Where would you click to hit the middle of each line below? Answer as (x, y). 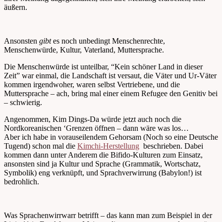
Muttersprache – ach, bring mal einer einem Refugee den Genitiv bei (111, 93)
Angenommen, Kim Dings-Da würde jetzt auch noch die (93, 119)
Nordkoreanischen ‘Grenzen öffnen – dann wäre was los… (96, 128)
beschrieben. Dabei (171, 146)
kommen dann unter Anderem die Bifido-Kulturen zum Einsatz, (103, 155)
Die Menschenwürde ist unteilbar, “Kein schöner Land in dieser (103, 66)
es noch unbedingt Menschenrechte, (108, 41)
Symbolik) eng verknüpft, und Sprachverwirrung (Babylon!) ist (103, 172)
